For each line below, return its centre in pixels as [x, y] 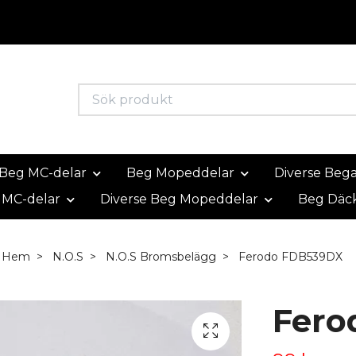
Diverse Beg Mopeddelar [179, 199]
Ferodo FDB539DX [288, 256]
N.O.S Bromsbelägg [161, 256]
